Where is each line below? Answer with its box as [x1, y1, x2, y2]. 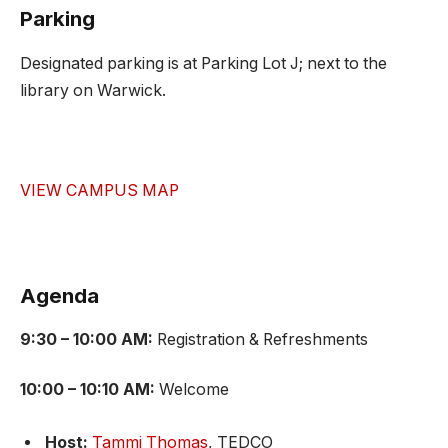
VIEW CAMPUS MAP [20, 180, 179, 200]
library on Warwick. [20, 80, 166, 100]
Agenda [20, 282, 99, 308]
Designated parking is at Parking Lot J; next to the [20, 53, 387, 73]
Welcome [159, 379, 229, 399]
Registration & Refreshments [157, 330, 368, 350]
